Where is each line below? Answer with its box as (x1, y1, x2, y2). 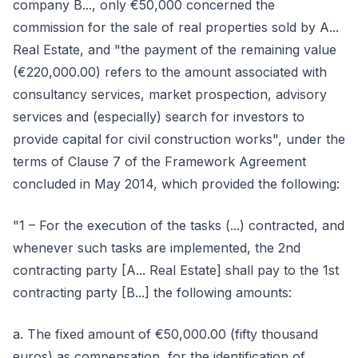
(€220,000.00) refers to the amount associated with (13, 64, 327, 80)
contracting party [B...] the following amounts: (13, 284, 292, 300)
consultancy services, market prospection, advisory (13, 86, 327, 102)
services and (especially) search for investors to (13, 109, 304, 125)
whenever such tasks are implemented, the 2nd (13, 240, 300, 256)
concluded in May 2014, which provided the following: (13, 176, 340, 192)
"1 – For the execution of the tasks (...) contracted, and (13, 217, 344, 233)
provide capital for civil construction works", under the (13, 131, 345, 147)
